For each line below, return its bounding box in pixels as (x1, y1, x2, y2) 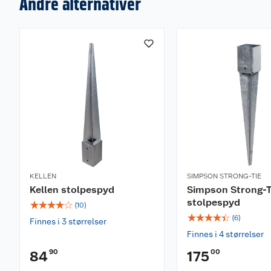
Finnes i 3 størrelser (30, 217, 106, 226)
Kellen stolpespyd (30, 184, 114, 195)
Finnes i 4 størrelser (187, 229, 264, 239)
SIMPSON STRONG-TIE (187, 172, 261, 180)
